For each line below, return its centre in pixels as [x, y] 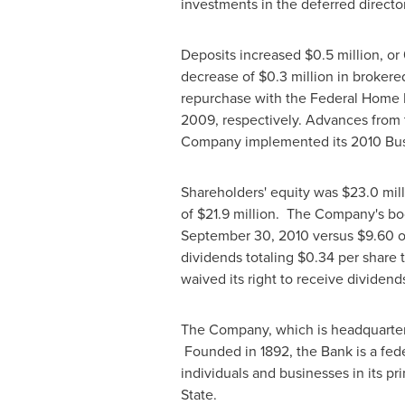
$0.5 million [342, 54]
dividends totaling [239, 257]
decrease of [219, 76]
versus [333, 235]
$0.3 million [296, 76]
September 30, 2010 [245, 235]
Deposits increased [242, 54]
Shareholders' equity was [261, 192]
